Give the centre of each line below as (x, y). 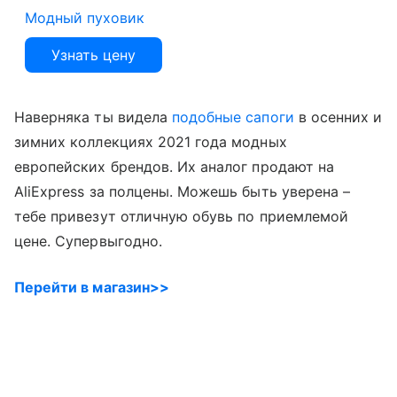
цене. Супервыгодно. (88, 241)
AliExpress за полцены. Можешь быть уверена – (183, 191)
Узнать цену (93, 54)
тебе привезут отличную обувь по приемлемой (182, 216)
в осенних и (338, 117)
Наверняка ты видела (93, 117)
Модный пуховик (85, 17)
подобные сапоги (233, 117)
